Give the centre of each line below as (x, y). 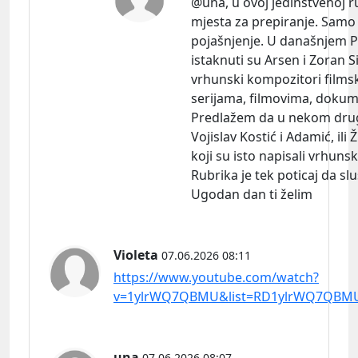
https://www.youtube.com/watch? (216, 277)
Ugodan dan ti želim (252, 194)
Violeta (136, 255)
